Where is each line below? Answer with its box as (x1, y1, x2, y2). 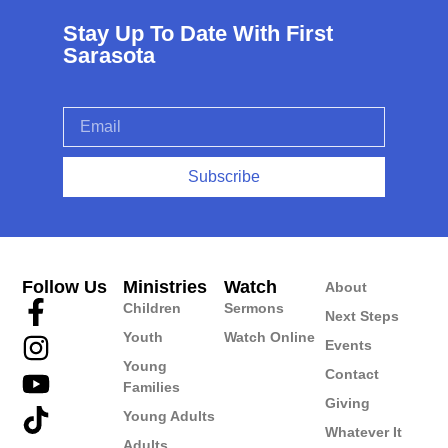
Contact (324, 365, 379, 382)
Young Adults (123, 407, 216, 424)
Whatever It (324, 423, 402, 440)
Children (123, 299, 182, 316)
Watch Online (224, 328, 316, 345)
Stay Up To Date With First (62, 20, 333, 46)
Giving (324, 394, 370, 411)
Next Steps (324, 307, 399, 324)
